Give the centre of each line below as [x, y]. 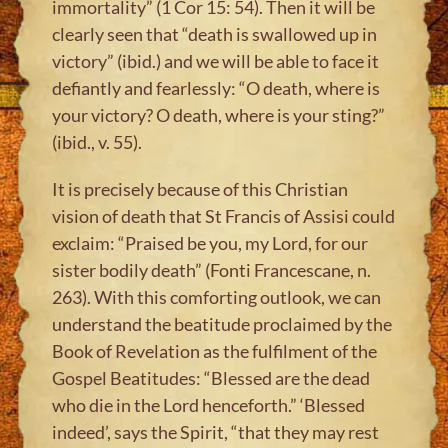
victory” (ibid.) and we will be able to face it [216, 60]
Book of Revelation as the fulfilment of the [215, 350]
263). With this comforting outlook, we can [217, 296]
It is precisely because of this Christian [200, 188]
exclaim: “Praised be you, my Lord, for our [210, 242]
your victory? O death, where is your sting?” [219, 114]
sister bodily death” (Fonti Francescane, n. [212, 269]
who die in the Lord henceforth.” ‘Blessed [209, 404]
